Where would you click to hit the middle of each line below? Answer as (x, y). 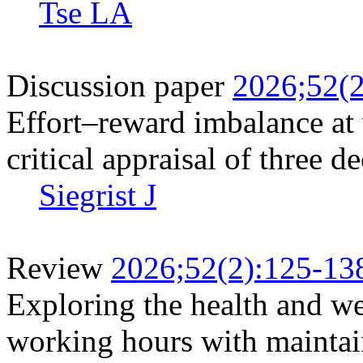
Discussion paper (115, 85)
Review (55, 267)
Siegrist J (98, 194)
